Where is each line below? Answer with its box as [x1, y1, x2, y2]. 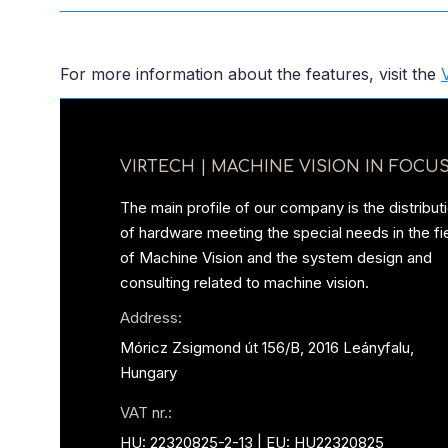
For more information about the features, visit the [60, 64, 441, 85]
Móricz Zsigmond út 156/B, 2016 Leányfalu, [120, 338, 414, 358]
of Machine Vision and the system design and [120, 248, 432, 268]
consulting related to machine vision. [120, 273, 369, 293]
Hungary [120, 363, 177, 383]
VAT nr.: [120, 403, 172, 423]
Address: [120, 308, 182, 328]
